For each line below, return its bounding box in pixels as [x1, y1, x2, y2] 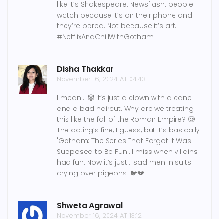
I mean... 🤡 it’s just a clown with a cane [57, 93, 192, 103]
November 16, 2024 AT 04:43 [57, 74, 146, 84]
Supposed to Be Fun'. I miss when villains [57, 147, 197, 157]
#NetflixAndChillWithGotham [57, 32, 153, 42]
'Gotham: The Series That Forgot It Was [57, 136, 191, 146]
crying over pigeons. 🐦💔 [57, 168, 144, 178]
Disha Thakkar [57, 64, 114, 75]
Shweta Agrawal [57, 200, 123, 212]
